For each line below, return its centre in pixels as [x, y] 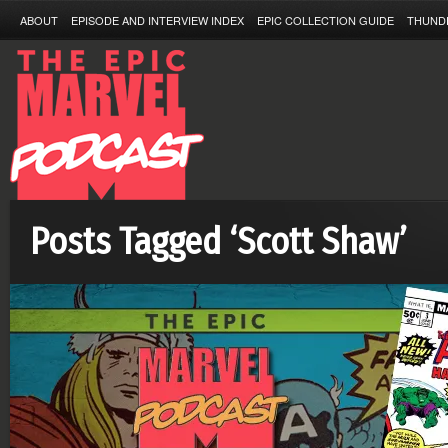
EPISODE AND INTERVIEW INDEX [157, 20]
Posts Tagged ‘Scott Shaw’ [218, 242]
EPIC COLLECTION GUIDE [325, 20]
